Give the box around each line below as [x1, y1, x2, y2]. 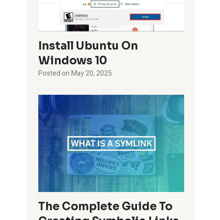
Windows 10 [38, 54, 108, 67]
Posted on [38, 68, 72, 79]
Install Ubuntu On [38, 39, 138, 53]
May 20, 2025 [71, 68, 112, 79]
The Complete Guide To [38, 199, 173, 213]
